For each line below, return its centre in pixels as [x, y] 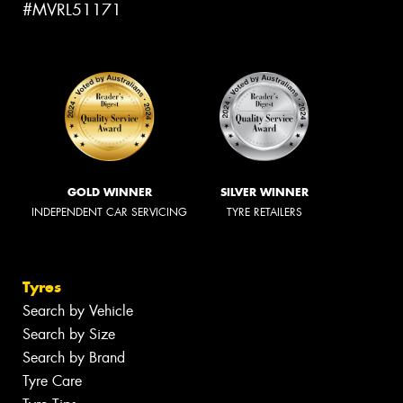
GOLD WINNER [109, 193]
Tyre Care [52, 381]
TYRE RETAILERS [264, 213]
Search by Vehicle [78, 311]
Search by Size [69, 335]
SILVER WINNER [264, 193]
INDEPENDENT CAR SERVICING [109, 213]
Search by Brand [74, 358]
